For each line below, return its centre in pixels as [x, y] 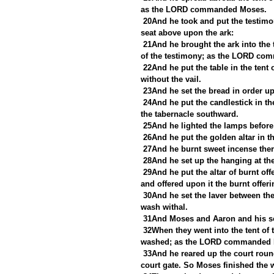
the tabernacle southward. [190, 114]
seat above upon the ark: [187, 32]
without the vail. [171, 79]
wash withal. [164, 207]
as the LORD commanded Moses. [204, 9]
